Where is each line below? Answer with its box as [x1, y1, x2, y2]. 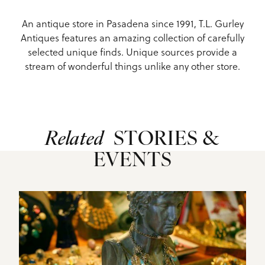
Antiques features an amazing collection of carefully [21, 30, 244, 44]
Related [44, 130, 104, 150]
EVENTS [93, 151, 172, 171]
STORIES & [108, 130, 221, 150]
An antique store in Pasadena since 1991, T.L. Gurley [21, 15, 244, 30]
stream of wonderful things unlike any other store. [25, 58, 240, 73]
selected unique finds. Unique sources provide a [28, 44, 237, 59]
